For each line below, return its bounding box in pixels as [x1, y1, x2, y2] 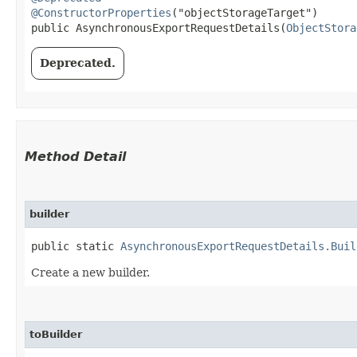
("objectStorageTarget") [171, 6, 318, 19]
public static [31, 239, 120, 253]
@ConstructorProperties [31, 6, 171, 19]
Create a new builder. [31, 265, 150, 279]
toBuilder [29, 328, 82, 340]
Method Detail [25, 148, 126, 164]
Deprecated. [40, 56, 116, 69]
